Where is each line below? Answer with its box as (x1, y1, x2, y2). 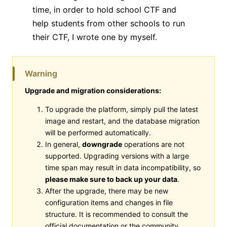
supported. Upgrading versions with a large (45, 151, 189, 160)
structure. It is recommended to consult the (45, 209, 188, 218)
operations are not (122, 139, 184, 148)
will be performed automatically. (45, 128, 151, 137)
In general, (45, 139, 82, 148)
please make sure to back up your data (45, 174, 177, 183)
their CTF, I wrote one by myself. (32, 31, 157, 42)
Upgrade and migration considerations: (25, 86, 161, 95)
